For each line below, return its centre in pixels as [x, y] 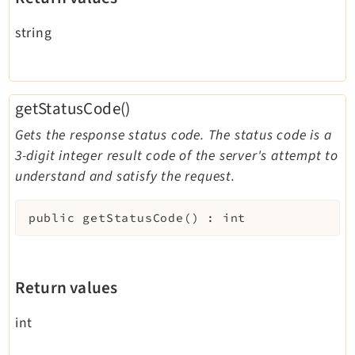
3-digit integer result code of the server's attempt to [176, 156]
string [33, 32]
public [52, 218]
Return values [66, 288]
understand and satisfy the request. [125, 177]
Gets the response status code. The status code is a [173, 136]
